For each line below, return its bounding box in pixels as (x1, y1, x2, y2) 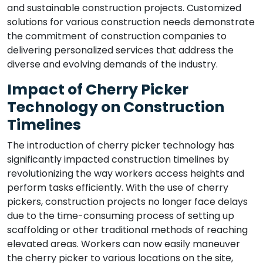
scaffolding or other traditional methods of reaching (7, 223, 248, 237)
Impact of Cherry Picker (7, 79, 188, 100)
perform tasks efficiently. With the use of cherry (7, 181, 228, 194)
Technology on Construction (7, 97, 224, 117)
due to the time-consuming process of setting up (7, 209, 234, 222)
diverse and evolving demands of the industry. (7, 58, 218, 71)
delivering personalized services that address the (7, 43, 234, 57)
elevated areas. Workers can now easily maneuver (7, 237, 240, 251)
